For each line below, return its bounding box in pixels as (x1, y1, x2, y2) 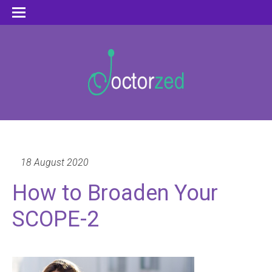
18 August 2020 (21, 157, 89, 169)
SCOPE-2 (12, 206, 99, 233)
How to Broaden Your (12, 180, 218, 206)
